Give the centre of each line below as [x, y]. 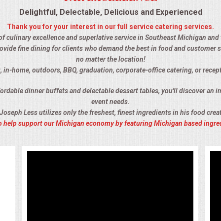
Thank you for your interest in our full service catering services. [110, 27]
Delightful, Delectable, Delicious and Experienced [110, 12]
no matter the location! [110, 59]
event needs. [110, 102]
